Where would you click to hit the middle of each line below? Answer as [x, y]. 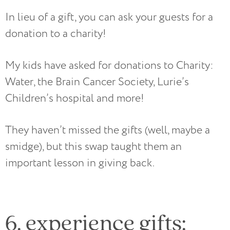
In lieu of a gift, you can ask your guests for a [109, 17]
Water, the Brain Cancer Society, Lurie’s [97, 82]
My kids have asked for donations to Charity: [109, 66]
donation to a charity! [58, 34]
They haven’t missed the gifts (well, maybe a [108, 130]
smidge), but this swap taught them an [93, 147]
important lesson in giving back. [80, 163]
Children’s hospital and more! [75, 99]
